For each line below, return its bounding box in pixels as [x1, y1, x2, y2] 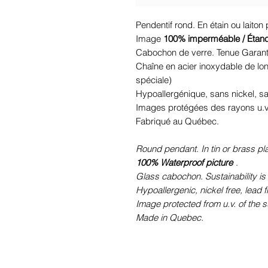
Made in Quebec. [136, 212, 203, 223]
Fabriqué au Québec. [136, 115, 219, 127]
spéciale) [136, 74, 172, 86]
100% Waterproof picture [136, 157, 233, 168]
